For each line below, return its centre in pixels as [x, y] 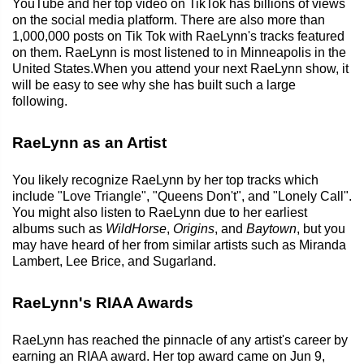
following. [40, 101]
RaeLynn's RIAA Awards [103, 302]
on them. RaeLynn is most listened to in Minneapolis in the [179, 52]
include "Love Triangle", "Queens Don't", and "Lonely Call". [182, 196]
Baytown [271, 228]
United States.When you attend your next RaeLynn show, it [180, 68]
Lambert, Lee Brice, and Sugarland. [114, 261]
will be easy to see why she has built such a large [154, 84]
